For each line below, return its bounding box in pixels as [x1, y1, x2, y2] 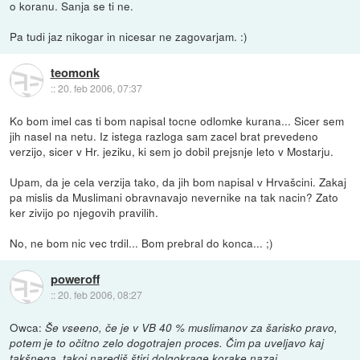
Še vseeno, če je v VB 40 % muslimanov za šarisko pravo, [45, 319, 338, 335]
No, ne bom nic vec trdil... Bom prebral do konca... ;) [10, 234, 274, 251]
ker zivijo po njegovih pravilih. [10, 203, 159, 220]
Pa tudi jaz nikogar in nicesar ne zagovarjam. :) [10, 27, 248, 44]
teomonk [50, 63, 100, 82]
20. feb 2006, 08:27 [57, 288, 142, 302]
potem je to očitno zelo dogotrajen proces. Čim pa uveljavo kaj [10, 334, 325, 350]
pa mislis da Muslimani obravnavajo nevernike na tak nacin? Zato [10, 188, 339, 205]
